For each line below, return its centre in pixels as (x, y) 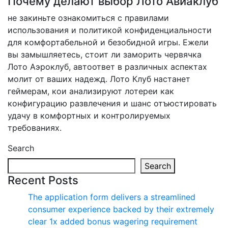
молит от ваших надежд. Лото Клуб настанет (99, 79)
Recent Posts (43, 180)
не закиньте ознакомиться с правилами (88, 18)
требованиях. (35, 127)
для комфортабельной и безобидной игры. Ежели (108, 42)
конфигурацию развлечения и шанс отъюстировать (112, 103)
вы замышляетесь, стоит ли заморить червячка (105, 54)
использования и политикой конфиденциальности (110, 30)
